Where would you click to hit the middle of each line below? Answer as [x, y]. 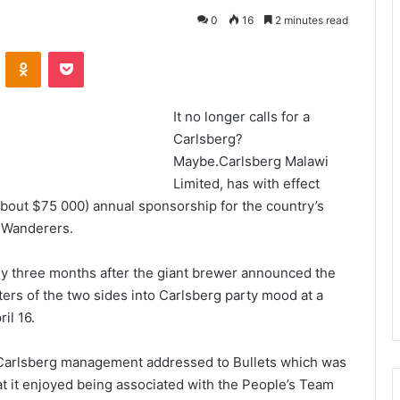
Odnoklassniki [79, 51]
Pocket [102, 51]
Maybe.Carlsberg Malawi [251, 162]
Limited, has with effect [247, 184]
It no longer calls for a [242, 117]
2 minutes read [310, 20]
